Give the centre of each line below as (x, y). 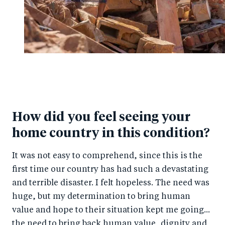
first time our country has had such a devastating (110, 170)
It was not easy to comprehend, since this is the (107, 156)
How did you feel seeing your (101, 117)
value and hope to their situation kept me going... (111, 210)
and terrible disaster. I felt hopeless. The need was (111, 183)
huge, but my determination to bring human (101, 197)
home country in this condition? (111, 133)
